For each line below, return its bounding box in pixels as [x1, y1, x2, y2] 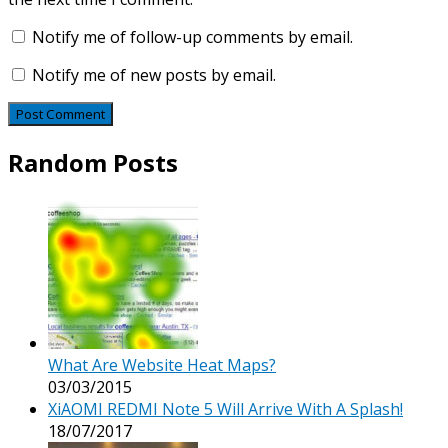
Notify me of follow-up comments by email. [32, 25, 353, 48]
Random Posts [8, 145, 178, 179]
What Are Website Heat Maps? [48, 353, 276, 376]
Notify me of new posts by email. [32, 63, 276, 86]
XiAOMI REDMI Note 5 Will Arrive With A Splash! [48, 397, 403, 420]
